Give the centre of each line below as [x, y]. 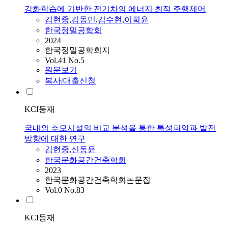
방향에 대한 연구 [55, 139]
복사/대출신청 [70, 81]
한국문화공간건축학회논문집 [98, 180]
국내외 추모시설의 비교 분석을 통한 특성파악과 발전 [120, 128]
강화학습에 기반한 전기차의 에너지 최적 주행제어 [115, 9]
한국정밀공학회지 [77, 50]
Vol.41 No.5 [65, 61]
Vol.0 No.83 [65, 190]
